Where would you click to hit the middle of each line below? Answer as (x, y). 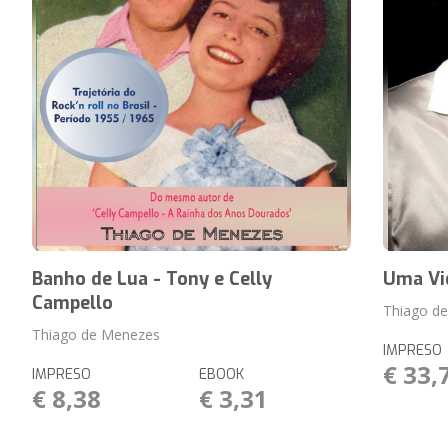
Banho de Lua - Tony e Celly (151, 279)
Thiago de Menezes (95, 334)
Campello (72, 303)
